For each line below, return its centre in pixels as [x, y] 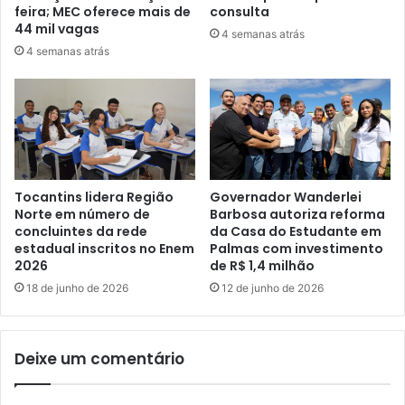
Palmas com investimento [297, 249]
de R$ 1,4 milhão [262, 266]
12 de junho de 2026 [273, 288]
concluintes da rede [81, 232]
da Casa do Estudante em [296, 232]
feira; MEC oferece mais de [103, 11]
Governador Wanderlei [286, 198]
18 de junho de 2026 [77, 288]
